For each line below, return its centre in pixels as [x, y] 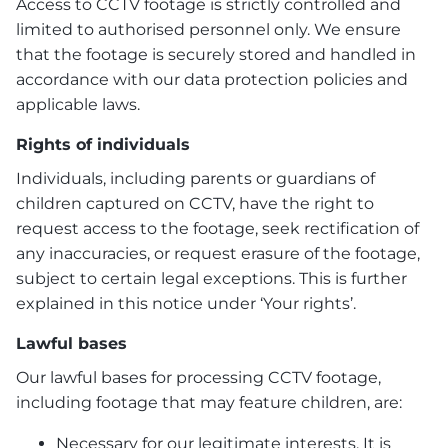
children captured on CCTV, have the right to [195, 203]
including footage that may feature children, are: [209, 402]
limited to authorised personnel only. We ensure [208, 29]
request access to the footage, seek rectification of [217, 228]
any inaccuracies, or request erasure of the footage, [218, 253]
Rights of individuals [103, 145]
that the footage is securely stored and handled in [216, 54]
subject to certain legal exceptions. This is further [211, 278]
